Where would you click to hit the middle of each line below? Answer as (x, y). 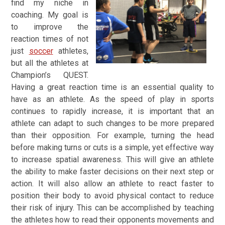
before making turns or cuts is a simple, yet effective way (113, 147)
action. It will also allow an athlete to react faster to (113, 184)
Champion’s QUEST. (50, 75)
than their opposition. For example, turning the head (113, 135)
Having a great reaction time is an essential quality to (113, 87)
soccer (41, 51)
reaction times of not (50, 39)
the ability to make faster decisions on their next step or (113, 172)
